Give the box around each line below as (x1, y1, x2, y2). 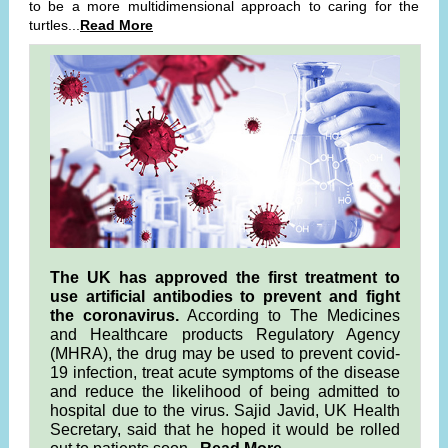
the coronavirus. (50, 307, 179, 324)
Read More (80, 17, 153, 33)
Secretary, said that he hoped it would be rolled (50, 421, 400, 438)
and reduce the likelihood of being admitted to (50, 383, 400, 400)
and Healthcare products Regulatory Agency (50, 326, 400, 343)
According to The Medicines (179, 307, 400, 324)
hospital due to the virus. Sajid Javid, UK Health (50, 402, 400, 419)
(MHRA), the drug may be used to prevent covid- (50, 345, 400, 362)
